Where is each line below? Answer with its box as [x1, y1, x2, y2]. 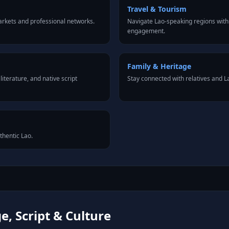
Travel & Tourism [127, 4, 187, 14]
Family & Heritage [127, 61, 191, 71]
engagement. [127, 27, 165, 35]
